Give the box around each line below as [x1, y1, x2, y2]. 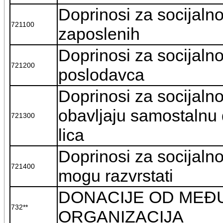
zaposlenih [58, 24, 140, 43]
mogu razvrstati [58, 166, 173, 185]
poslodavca [58, 65, 144, 84]
